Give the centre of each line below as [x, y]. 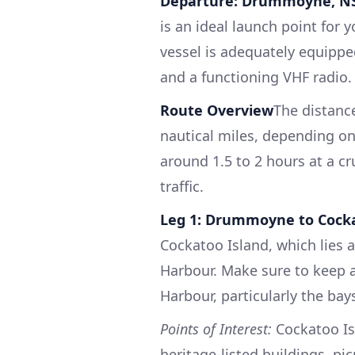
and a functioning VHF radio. [256, 76]
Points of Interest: [216, 328]
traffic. [182, 186]
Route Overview [217, 110]
